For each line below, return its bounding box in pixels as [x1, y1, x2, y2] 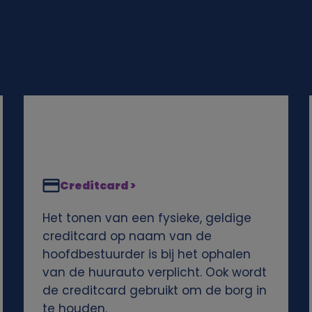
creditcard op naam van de [42, 228, 212, 245]
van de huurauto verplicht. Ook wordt [42, 264, 267, 281]
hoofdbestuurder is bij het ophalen [42, 246, 251, 263]
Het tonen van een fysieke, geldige [42, 210, 251, 227]
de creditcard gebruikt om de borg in [42, 282, 267, 299]
